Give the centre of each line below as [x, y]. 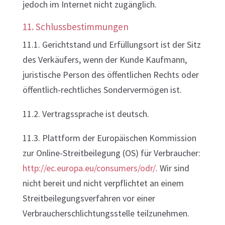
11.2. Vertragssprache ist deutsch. [86, 114]
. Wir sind [172, 168]
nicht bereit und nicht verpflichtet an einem [103, 183]
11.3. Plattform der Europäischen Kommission [109, 138]
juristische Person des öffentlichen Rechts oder [110, 75]
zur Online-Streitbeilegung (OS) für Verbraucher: [111, 153]
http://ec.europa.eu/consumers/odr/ [89, 168]
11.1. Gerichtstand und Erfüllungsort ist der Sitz [111, 44]
